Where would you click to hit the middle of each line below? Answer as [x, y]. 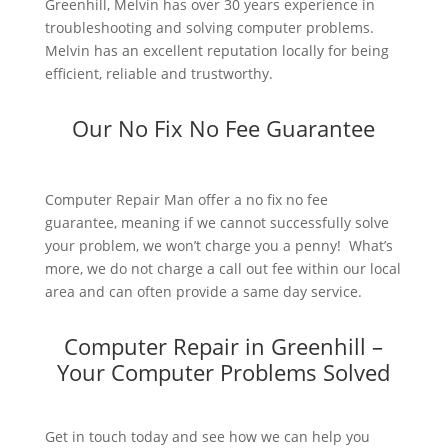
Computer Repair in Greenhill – [224, 346]
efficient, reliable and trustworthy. [158, 74]
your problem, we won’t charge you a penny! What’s [218, 246]
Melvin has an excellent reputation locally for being [216, 51]
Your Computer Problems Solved [224, 372]
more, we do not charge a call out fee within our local [222, 269]
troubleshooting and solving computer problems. [209, 28]
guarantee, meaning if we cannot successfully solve [216, 223]
